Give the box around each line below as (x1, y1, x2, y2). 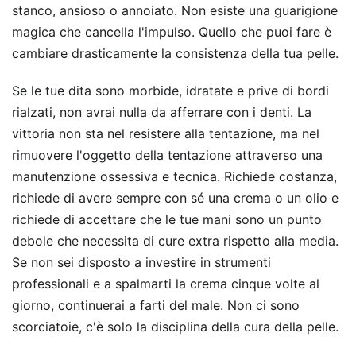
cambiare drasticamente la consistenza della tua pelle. (12, 44, 339, 61)
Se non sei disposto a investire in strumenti (12, 253, 271, 270)
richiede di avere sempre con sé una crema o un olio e (12, 189, 339, 206)
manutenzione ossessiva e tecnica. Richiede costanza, (12, 168, 337, 184)
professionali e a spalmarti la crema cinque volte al (12, 275, 319, 292)
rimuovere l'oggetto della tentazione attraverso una (12, 146, 323, 163)
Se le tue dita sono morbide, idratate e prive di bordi (12, 82, 329, 99)
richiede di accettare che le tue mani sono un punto (12, 211, 322, 227)
